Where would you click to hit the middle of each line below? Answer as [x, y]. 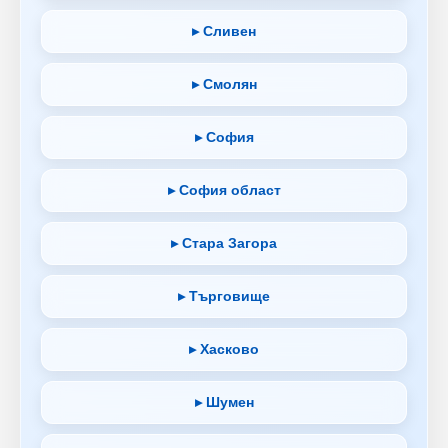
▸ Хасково [224, 348]
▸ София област [224, 189]
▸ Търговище [224, 295]
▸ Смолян [224, 83]
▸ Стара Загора [224, 242]
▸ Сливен [224, 30]
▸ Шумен [224, 401]
